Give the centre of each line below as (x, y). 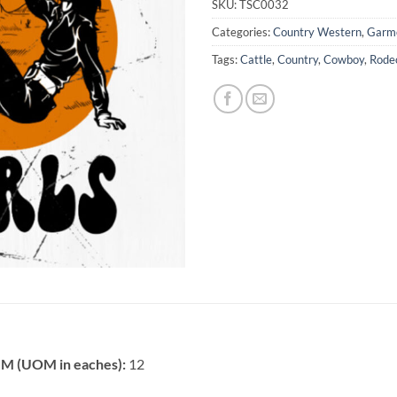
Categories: (242, 31)
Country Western (317, 31)
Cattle (256, 59)
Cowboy (344, 59)
